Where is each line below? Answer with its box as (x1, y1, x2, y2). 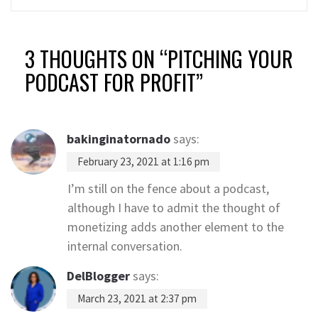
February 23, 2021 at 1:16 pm (77, 154, 209, 168)
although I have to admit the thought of (67, 199, 280, 216)
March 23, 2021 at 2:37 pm (77, 291, 197, 305)
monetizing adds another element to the (67, 218, 284, 235)
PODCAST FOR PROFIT (25, 65, 196, 98)
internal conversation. (67, 237, 182, 254)
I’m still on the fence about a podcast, (67, 180, 269, 197)
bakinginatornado (67, 130, 170, 147)
